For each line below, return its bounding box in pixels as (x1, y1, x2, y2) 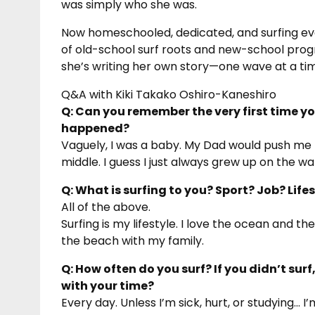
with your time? (61, 277, 154, 294)
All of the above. (61, 198, 150, 215)
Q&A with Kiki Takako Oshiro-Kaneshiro (61, 86, 276, 103)
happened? (61, 120, 129, 136)
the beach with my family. (61, 232, 204, 249)
